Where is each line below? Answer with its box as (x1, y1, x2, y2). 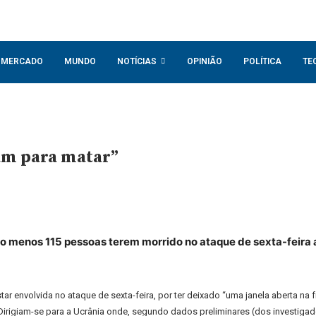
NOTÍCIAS (117, 56, 157, 66)
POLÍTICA (243, 56, 281, 66)
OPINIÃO (187, 56, 222, 66)
